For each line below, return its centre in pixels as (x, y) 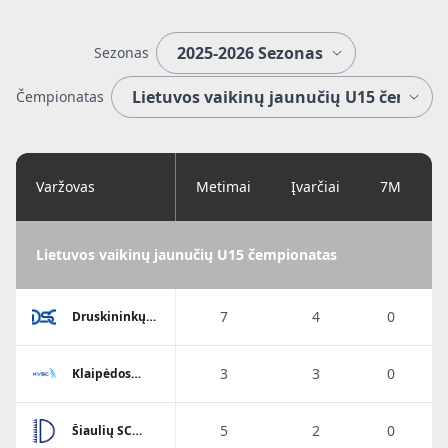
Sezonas (121, 52)
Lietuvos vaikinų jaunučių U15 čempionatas (186, 254)
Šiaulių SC (102, 430)
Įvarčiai (315, 186)
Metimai (223, 186)
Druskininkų (109, 316)
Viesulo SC (103, 387)
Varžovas (65, 186)
